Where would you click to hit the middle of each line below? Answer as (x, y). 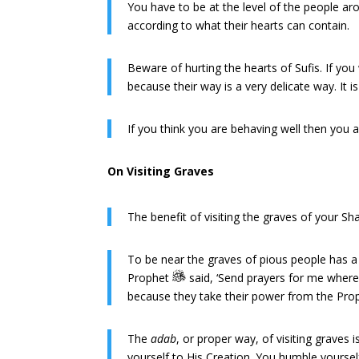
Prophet (150, 278)
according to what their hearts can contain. (239, 26)
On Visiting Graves (161, 171)
